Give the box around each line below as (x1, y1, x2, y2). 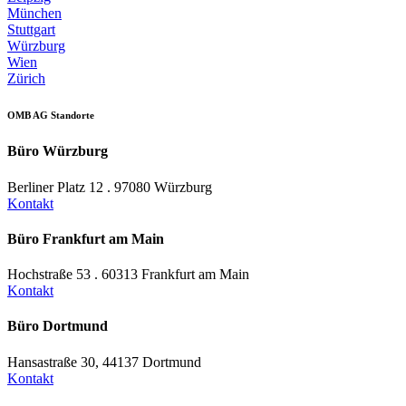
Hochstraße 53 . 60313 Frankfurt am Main (7, 266, 249, 283)
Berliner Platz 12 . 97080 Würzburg (7, 179, 212, 195)
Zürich (7, 71, 45, 87)
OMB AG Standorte (7, 110, 94, 121)
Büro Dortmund (7, 318, 108, 334)
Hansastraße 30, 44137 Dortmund (7, 353, 201, 370)
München (7, 5, 62, 22)
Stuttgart (7, 22, 55, 38)
